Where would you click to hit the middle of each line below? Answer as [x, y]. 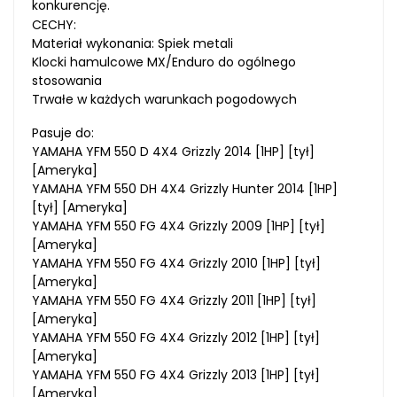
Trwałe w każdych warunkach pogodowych [164, 99]
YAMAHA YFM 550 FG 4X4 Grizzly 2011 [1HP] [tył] [174, 300]
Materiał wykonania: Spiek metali [132, 43]
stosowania [67, 80]
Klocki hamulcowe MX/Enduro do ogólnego [164, 62]
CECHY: [54, 24]
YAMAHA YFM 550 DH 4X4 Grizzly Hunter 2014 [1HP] [185, 188]
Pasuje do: [63, 132]
